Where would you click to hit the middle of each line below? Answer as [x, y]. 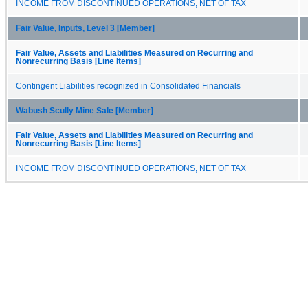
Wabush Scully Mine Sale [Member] [85, 110]
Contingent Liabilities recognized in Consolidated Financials [128, 86]
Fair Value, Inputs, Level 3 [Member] [85, 28]
